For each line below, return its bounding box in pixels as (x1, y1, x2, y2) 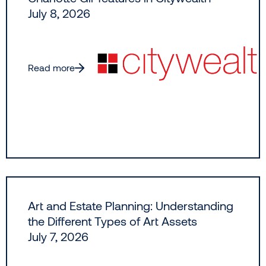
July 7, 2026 (28, 229, 88, 244)
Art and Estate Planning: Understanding (28, 198, 233, 213)
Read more (28, 62, 75, 74)
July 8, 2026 (28, 6, 90, 21)
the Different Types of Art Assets (28, 214, 197, 229)
